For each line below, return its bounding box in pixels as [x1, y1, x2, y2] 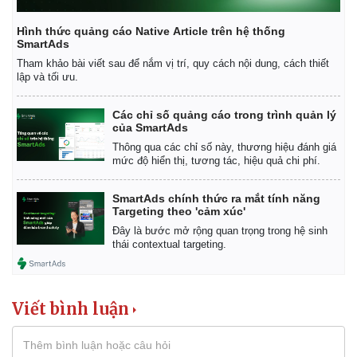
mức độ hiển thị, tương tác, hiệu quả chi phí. [112, 154, 320, 167]
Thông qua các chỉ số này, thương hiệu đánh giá [112, 140, 336, 153]
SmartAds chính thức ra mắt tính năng [112, 191, 320, 205]
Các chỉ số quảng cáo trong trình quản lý [112, 108, 336, 121]
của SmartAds [112, 120, 188, 134]
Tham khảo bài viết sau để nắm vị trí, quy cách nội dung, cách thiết [17, 57, 329, 69]
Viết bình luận [12, 298, 129, 319]
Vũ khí [193, 213, 225, 226]
